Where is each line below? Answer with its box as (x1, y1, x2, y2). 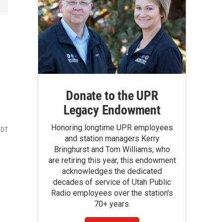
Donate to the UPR (66, 88, 158, 103)
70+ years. (94, 199, 130, 209)
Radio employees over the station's (51, 188, 173, 198)
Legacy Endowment (63, 103, 161, 117)
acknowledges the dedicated (62, 166, 162, 176)
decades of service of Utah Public (53, 177, 171, 187)
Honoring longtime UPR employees (51, 123, 173, 132)
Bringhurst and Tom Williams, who (54, 145, 170, 154)
